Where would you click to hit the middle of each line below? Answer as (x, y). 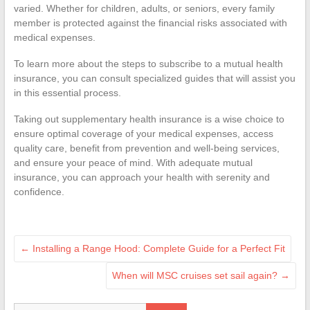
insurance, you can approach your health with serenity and (142, 177)
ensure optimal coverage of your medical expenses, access (143, 133)
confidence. (39, 191)
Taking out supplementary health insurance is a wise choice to (149, 119)
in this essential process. (67, 92)
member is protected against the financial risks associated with (150, 22)
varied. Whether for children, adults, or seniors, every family (144, 8)
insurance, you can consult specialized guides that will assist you (154, 78)
